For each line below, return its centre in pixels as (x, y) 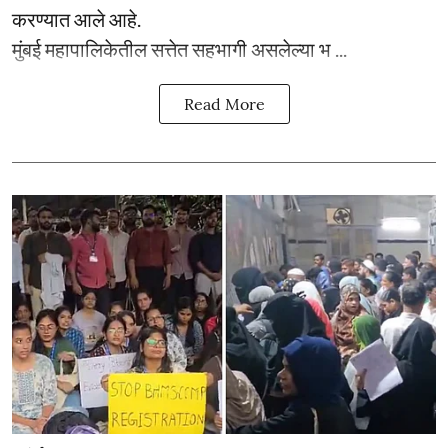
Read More (224, 104)
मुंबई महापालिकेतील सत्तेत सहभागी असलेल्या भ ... (179, 49)
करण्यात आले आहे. (76, 19)
